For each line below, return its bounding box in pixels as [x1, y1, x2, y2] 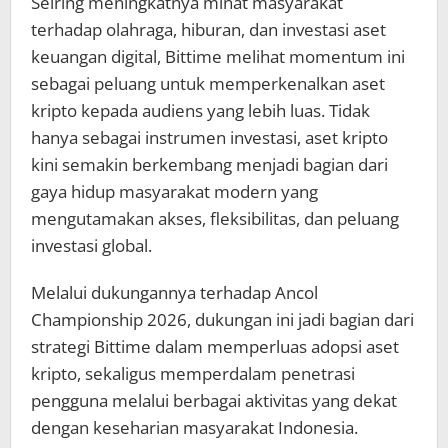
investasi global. [31, 234, 152, 258]
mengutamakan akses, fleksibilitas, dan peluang [31, 207, 399, 231]
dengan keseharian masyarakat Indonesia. [31, 416, 358, 440]
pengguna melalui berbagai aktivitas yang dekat [31, 389, 397, 413]
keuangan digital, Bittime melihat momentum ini [31, 45, 405, 69]
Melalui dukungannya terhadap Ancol [31, 281, 318, 305]
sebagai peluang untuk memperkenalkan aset [31, 72, 385, 96]
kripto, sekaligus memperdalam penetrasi [31, 362, 355, 386]
